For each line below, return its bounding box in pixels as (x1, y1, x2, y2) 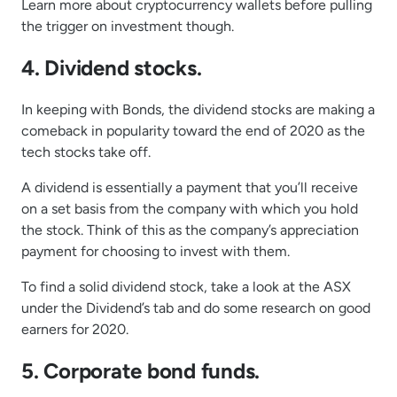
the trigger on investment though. (21, 18, 234, 35)
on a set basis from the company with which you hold (21, 200, 358, 218)
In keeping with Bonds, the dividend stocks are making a (21, 101, 375, 119)
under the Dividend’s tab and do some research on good (21, 300, 370, 317)
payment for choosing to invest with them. (21, 243, 290, 261)
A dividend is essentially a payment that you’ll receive (21, 179, 358, 197)
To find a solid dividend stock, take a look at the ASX (21, 278, 351, 296)
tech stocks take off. (21, 144, 151, 161)
